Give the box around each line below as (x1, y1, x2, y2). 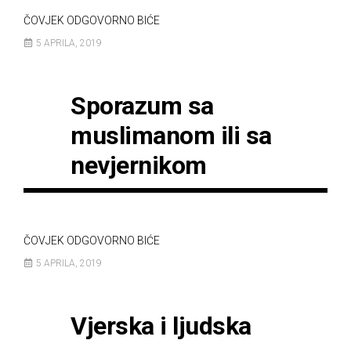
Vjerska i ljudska (71, 311, 251, 341)
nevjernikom (71, 150, 207, 180)
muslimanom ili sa (71, 121, 272, 150)
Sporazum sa (71, 91, 214, 121)
